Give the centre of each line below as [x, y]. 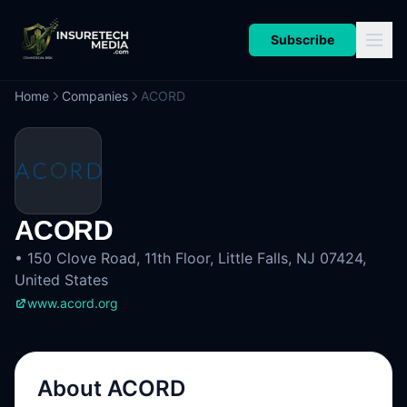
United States [61, 280]
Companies [95, 96]
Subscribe [303, 40]
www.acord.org [73, 303]
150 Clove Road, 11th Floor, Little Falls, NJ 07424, [197, 258]
